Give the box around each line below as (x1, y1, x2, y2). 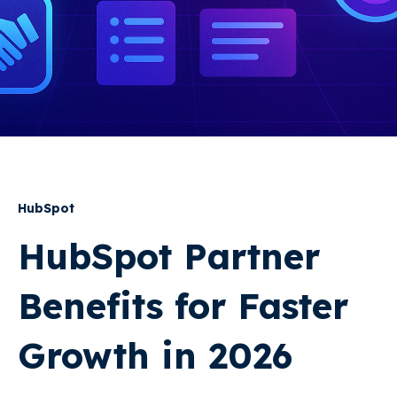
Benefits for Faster (18, 284, 348, 328)
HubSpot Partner (18, 234, 320, 278)
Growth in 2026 (18, 333, 292, 378)
